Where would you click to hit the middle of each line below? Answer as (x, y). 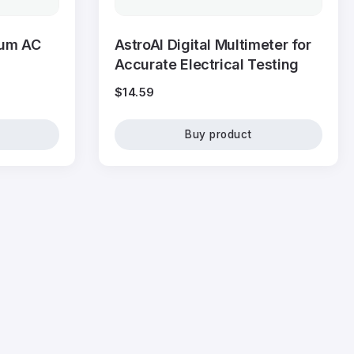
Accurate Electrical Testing (206, 65)
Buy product (218, 135)
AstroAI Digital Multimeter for (213, 45)
